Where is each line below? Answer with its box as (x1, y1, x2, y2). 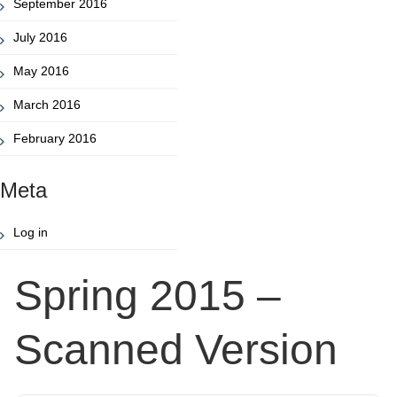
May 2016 (13, 63, 69, 78)
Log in (13, 224, 48, 239)
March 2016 (13, 97, 81, 112)
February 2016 (13, 130, 97, 145)
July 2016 (13, 29, 67, 44)
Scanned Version (13, 325, 338, 373)
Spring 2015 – (13, 271, 281, 319)
